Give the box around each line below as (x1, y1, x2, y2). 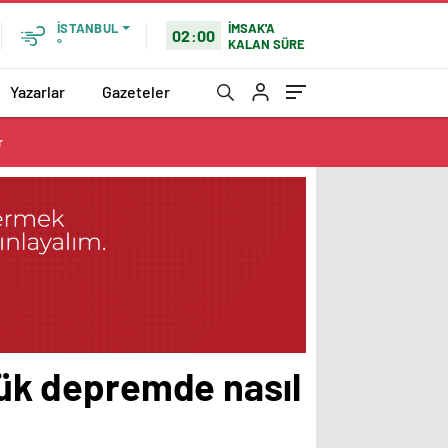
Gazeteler (102, 81, 170, 101)
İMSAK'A (228, 19, 276, 36)
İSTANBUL (57, 20, 118, 36)
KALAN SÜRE (228, 35, 306, 52)
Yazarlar (10, 81, 65, 101)
